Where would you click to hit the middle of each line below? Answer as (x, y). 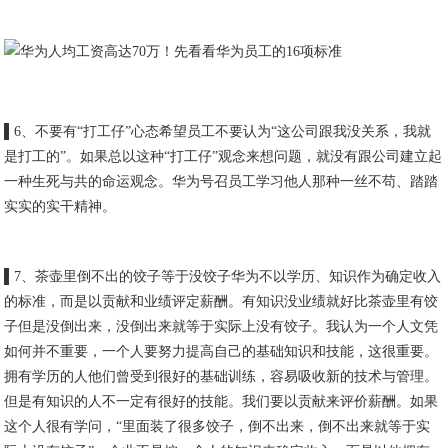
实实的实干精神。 (60, 206)
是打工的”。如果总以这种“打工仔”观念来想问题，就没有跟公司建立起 (223, 156)
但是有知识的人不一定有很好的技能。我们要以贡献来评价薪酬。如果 (221, 401)
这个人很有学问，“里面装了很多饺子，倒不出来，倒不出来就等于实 (217, 426)
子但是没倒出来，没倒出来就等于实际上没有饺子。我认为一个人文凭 (221, 326)
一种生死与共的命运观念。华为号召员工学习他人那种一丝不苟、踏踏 (221, 181)
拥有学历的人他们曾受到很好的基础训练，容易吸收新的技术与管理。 (221, 376)
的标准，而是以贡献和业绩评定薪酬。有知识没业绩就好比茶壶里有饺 (221, 301)
